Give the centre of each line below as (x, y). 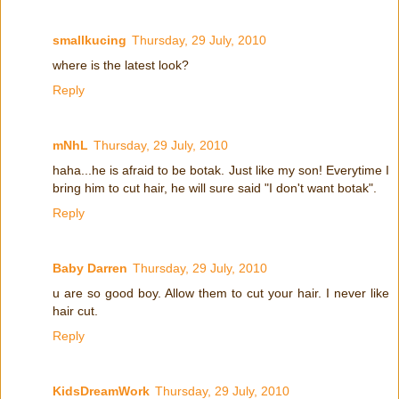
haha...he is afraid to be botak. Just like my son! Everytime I (221, 170)
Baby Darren (90, 268)
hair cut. (75, 310)
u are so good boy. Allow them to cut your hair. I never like (221, 293)
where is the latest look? (121, 65)
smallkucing (90, 40)
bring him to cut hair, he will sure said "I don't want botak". (215, 187)
